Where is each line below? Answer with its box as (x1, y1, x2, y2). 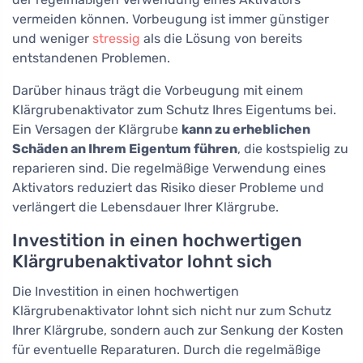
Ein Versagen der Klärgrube (12, 122, 181, 137)
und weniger (12, 31, 92, 46)
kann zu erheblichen (181, 122, 310, 137)
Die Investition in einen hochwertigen (12, 284, 239, 299)
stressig (92, 31, 140, 46)
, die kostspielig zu (237, 141, 348, 156)
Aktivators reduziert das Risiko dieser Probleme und (12, 180, 324, 195)
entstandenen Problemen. (12, 50, 170, 66)
